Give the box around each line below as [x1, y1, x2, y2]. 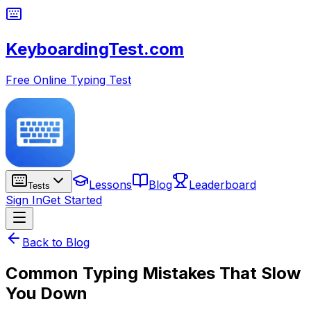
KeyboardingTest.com [6, 38, 184, 59]
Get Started [42, 192, 102, 207]
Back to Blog [22, 235, 90, 249]
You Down [6, 283, 87, 303]
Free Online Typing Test [6, 72, 131, 87]
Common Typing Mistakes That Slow [6, 262, 301, 283]
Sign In [6, 192, 42, 207]
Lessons [89, 177, 132, 192]
